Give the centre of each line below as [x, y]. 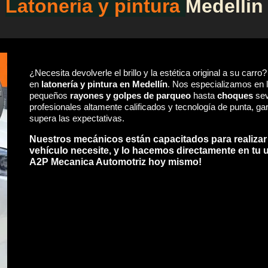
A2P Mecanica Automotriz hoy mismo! [116, 162]
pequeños [50, 96]
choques [235, 96]
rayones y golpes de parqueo [131, 96]
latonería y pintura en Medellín [105, 84]
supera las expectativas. [77, 118]
